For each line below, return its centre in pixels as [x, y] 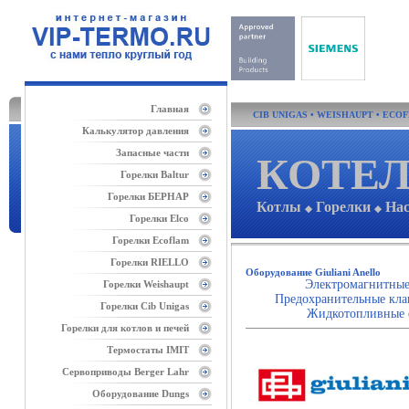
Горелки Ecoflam [151, 240]
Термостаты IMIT [148, 350]
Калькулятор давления [136, 131]
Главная [170, 109]
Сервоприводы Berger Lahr [126, 372]
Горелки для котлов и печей [125, 328]
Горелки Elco [159, 218]
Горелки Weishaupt [146, 284]
